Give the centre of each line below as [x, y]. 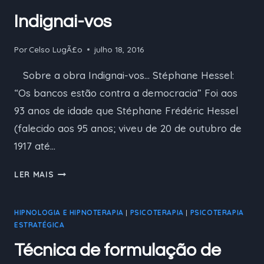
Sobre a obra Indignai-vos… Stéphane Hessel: [124, 75]
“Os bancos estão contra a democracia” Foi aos [126, 93]
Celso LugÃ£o [56, 49]
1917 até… [35, 146]
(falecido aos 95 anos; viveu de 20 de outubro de [128, 128]
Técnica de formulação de [118, 250]
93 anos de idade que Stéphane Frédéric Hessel [126, 110]
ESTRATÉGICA [39, 225]
